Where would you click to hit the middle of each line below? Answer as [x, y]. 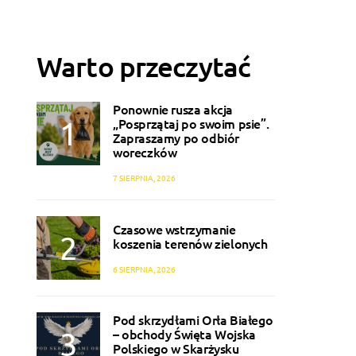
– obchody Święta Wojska [184, 334]
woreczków [145, 152]
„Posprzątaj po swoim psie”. [191, 124]
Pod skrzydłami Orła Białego [193, 320]
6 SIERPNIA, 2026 [144, 269]
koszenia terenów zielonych [190, 243]
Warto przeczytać [143, 67]
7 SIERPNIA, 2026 [144, 178]
